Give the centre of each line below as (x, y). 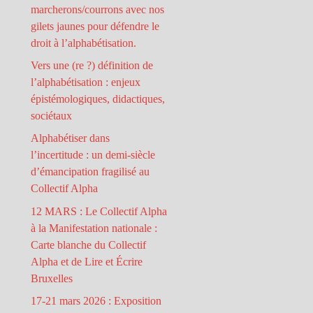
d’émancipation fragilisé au (90, 172)
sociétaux (52, 115)
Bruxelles (52, 278)
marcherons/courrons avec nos (98, 9)
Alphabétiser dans (71, 138)
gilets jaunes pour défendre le (95, 26)
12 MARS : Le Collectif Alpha (99, 211)
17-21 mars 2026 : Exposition (96, 301)
